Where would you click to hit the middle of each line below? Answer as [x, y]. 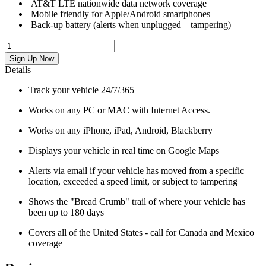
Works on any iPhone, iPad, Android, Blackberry [121, 131]
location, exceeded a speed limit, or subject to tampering [133, 182]
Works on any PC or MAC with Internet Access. [119, 110]
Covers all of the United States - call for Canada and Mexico [141, 233]
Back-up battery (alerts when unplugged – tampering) [130, 25]
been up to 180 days [66, 213]
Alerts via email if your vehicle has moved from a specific [136, 171]
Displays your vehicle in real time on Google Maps [124, 151]
